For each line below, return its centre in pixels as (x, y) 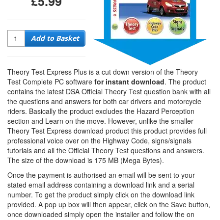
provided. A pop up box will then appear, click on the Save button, (109, 204)
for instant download (129, 82)
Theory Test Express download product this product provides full (107, 131)
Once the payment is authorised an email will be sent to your (101, 175)
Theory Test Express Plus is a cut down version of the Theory (103, 72)
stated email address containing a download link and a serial (101, 185)
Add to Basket (55, 38)
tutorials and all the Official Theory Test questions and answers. (106, 150)
